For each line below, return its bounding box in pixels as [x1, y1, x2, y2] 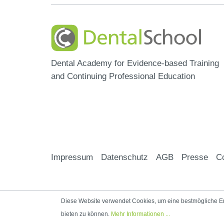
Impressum [51, 152, 93, 162]
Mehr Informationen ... [111, 210, 170, 217]
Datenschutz [101, 152, 148, 162]
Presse [181, 152, 208, 162]
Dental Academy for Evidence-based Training [51, 58, 219, 68]
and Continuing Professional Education [51, 71, 195, 81]
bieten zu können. [61, 210, 111, 217]
